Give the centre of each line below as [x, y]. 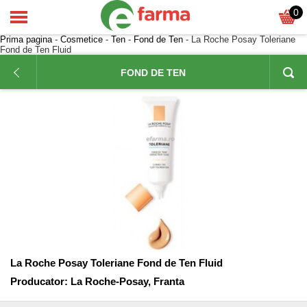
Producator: [39, 281]
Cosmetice [82, 39]
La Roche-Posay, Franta [127, 281]
